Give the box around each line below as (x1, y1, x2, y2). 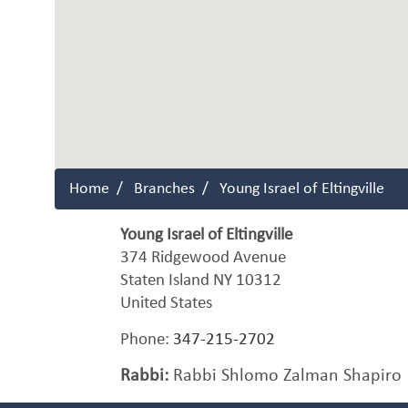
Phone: (120, 331, 173, 349)
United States (120, 295, 212, 312)
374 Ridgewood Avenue (120, 250, 286, 267)
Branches (134, 180, 195, 198)
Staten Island (120, 272, 213, 290)
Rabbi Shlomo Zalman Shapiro (168, 367, 402, 385)
